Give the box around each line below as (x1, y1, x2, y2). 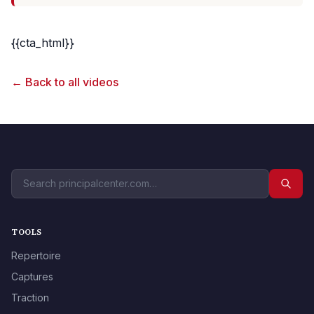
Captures (11, 271, 53, 283)
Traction (11, 292, 49, 304)
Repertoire (11, 250, 61, 262)
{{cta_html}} (11, 36, 74, 50)
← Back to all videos (11, 75, 118, 90)
